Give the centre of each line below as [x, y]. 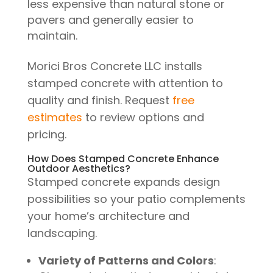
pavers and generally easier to [110, 20]
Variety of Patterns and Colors [126, 261]
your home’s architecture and [108, 216]
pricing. [47, 135]
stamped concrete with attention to [125, 83]
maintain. [52, 36]
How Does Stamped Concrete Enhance [123, 159]
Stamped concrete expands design [123, 182]
